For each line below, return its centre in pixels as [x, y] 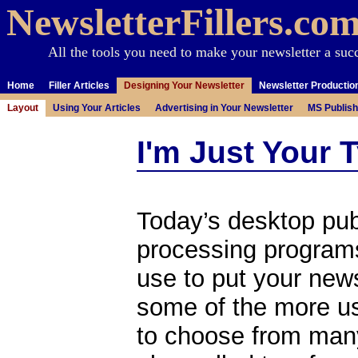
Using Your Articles [97, 107]
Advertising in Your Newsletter [224, 107]
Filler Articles [79, 85]
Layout [23, 107]
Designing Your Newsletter [184, 85]
